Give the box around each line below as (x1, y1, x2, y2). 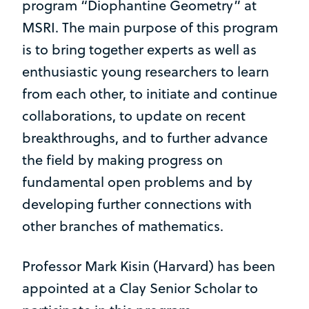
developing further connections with (22, 193, 252, 214)
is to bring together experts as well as (22, 39, 257, 59)
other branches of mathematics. (22, 215, 227, 236)
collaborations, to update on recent (22, 105, 246, 126)
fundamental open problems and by (22, 171, 252, 192)
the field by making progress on (22, 149, 223, 170)
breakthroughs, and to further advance (22, 127, 268, 148)
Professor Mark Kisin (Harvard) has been (22, 255, 275, 276)
